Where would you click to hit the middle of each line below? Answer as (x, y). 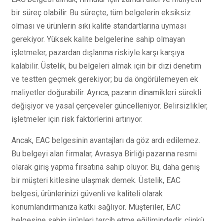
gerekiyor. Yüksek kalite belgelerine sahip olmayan (98, 39)
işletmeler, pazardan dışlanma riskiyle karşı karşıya (98, 53)
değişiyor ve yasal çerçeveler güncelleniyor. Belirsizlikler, (110, 106)
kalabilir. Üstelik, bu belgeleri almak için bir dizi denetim (106, 66)
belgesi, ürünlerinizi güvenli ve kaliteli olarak (87, 194)
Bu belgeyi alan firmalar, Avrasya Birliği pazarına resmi (104, 154)
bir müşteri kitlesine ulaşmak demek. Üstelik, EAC (96, 181)
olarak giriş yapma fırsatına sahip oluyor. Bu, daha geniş (106, 167)
